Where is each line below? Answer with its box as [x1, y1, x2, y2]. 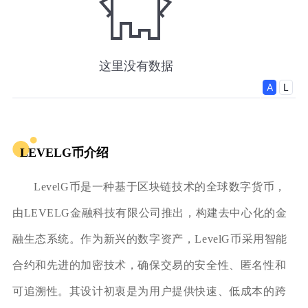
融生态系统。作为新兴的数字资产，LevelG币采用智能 [12, 233, 288, 245]
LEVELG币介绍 [19, 146, 109, 160]
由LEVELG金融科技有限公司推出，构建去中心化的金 [12, 207, 287, 219]
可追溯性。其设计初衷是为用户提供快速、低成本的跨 [12, 285, 287, 298]
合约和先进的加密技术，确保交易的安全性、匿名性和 [12, 259, 287, 272]
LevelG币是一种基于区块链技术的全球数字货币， [33, 181, 286, 193]
